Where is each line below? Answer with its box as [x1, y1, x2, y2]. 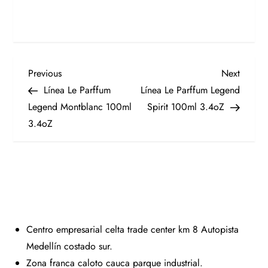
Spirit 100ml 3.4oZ [147, 99, 224, 114]
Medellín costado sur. [26, 239, 112, 253]
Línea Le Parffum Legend [140, 83, 240, 97]
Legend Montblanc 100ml [28, 99, 132, 114]
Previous [28, 66, 62, 80]
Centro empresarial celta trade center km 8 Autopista [26, 222, 239, 236]
